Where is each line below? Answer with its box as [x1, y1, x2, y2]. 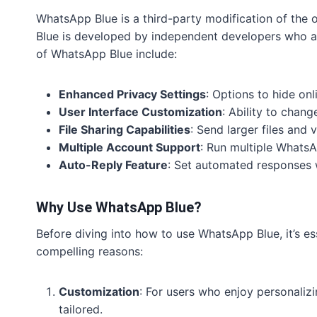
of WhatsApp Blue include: [36, 47, 177, 62]
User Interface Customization [59, 105, 222, 120]
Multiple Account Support [59, 140, 200, 155]
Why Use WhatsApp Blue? [36, 199, 202, 217]
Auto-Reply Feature [59, 158, 168, 173]
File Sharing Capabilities [59, 122, 190, 137]
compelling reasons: [36, 244, 143, 259]
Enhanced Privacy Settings [59, 87, 206, 102]
